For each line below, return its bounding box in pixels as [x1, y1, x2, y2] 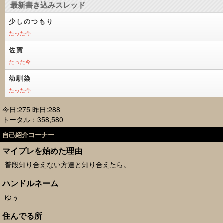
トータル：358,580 [2, 114, 63, 124]
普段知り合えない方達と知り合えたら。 [5, 159, 130, 169]
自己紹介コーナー [2, 130, 54, 139]
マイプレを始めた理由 [2, 145, 82, 156]
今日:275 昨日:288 [2, 104, 60, 114]
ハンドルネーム [2, 177, 58, 189]
